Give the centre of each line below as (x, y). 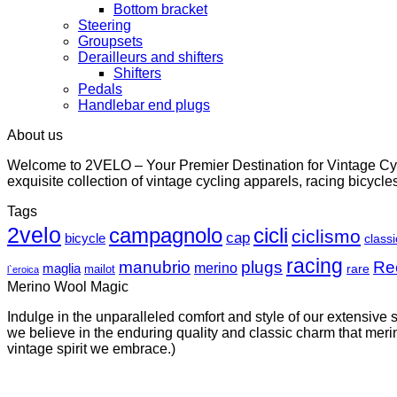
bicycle (85, 238)
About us (35, 135)
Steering (105, 25)
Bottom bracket (160, 9)
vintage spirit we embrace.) (91, 349)
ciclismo (326, 236)
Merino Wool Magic (68, 287)
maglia (62, 269)
